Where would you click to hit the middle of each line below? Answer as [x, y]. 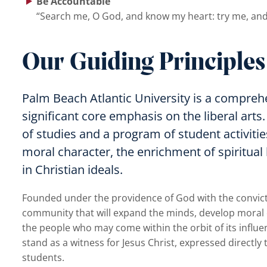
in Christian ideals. [72, 169]
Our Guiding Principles [144, 63]
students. [43, 257]
